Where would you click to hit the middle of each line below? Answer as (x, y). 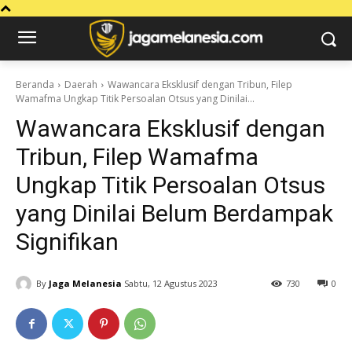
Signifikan (67, 242)
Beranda (35, 84)
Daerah (81, 84)
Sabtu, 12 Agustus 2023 (171, 284)
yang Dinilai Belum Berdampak (174, 213)
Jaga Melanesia (85, 283)
